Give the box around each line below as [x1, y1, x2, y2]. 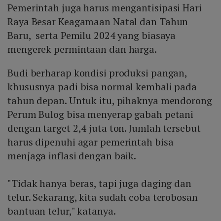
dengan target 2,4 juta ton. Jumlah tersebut [7, 121, 201, 135]
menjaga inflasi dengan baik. [7, 149, 137, 163]
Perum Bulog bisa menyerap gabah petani [7, 108, 194, 121]
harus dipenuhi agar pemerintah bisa [7, 135, 174, 149]
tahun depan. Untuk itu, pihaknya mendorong [7, 94, 212, 108]
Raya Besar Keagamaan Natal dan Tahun [7, 15, 188, 29]
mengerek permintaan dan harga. [7, 42, 159, 56]
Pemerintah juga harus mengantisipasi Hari [7, 1, 202, 15]
